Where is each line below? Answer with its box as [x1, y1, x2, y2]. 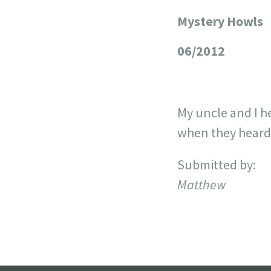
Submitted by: [177, 156, 256, 174]
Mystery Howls [177, 13, 263, 30]
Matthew [177, 176, 226, 194]
